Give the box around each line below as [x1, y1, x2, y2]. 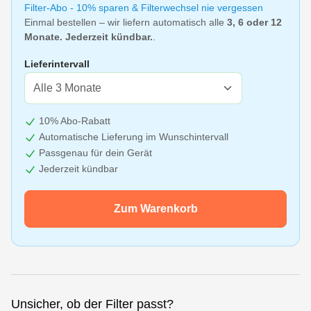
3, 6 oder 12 [227, 17, 282, 28]
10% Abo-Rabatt [39, 115, 110, 126]
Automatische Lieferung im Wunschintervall [39, 131, 228, 142]
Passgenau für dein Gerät [39, 147, 152, 158]
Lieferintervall [24, 58, 90, 69]
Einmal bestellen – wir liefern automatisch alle [24, 17, 227, 28]
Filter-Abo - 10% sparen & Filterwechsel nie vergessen [24, 2, 263, 13]
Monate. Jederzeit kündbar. [24, 31, 153, 42]
